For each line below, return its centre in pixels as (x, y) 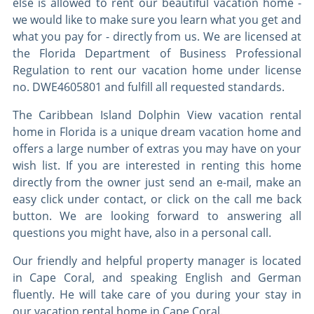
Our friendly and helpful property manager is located (157, 261)
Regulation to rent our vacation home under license (157, 70)
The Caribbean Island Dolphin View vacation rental (157, 115)
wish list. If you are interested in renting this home (157, 166)
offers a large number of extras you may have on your (157, 149)
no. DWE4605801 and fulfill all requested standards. (148, 87)
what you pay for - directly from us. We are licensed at (157, 37)
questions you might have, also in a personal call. (142, 233)
